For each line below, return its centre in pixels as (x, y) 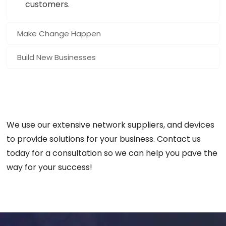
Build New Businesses (57, 57)
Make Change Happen (59, 33)
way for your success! (50, 167)
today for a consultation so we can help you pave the (112, 153)
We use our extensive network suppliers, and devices (111, 125)
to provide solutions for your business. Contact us (104, 139)
